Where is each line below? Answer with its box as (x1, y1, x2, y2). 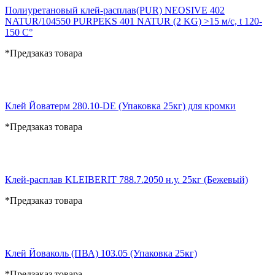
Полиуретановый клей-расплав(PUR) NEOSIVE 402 (5, 4, 225, 15)
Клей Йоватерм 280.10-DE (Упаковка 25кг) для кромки (5, 100, 236, 111)
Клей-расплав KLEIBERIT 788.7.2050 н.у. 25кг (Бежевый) (5, 174, 248, 185)
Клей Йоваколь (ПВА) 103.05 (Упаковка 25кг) (5, 247, 197, 258)
